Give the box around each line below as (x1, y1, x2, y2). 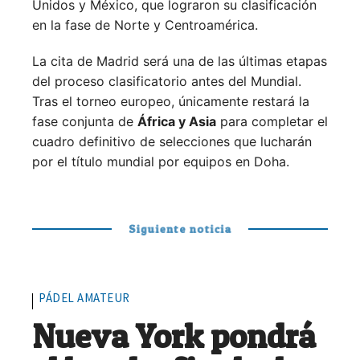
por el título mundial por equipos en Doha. (32, 153, 289, 170)
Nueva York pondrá (32, 315, 316, 357)
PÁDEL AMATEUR (39, 290, 130, 306)
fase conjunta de (32, 113, 137, 130)
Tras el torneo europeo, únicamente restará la (32, 93, 309, 110)
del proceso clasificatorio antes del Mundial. (32, 73, 301, 90)
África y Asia (137, 113, 216, 130)
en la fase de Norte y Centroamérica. (32, 17, 258, 34)
